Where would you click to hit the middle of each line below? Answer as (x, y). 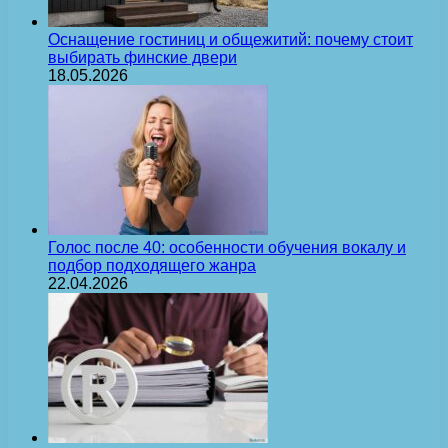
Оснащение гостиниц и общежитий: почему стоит (230, 40)
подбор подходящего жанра (152, 266)
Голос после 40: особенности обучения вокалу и (227, 248)
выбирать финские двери (142, 58)
